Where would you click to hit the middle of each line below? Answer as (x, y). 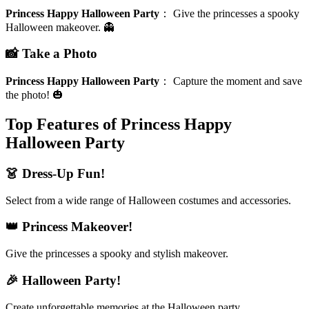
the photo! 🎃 (34, 95)
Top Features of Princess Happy (119, 124)
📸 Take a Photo (51, 54)
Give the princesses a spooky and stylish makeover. (117, 254)
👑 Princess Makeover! (69, 227)
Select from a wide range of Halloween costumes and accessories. (148, 200)
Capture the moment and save (238, 81)
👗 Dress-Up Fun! (55, 173)
